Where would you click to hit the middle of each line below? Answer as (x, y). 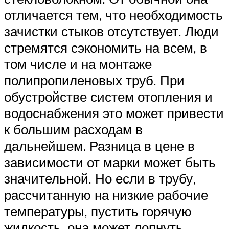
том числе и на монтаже (78, 64)
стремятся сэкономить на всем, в (106, 48)
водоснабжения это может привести (114, 113)
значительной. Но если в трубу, (100, 179)
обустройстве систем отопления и (108, 97)
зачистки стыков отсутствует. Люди (111, 31)
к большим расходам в (73, 130)
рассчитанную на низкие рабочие (106, 195)
